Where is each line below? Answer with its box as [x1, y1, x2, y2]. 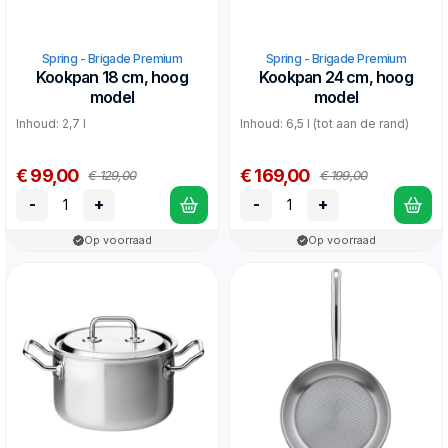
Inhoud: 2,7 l [16, 115, 86, 131]
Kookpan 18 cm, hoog [36, 66, 188, 87]
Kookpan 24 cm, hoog [259, 66, 413, 87]
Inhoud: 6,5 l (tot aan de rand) [240, 115, 409, 131]
